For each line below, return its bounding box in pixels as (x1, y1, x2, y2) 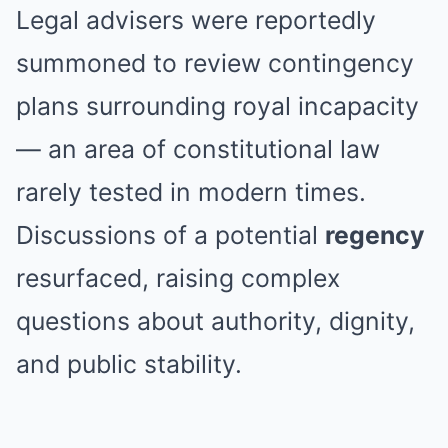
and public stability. (16, 349, 242, 379)
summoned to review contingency (16, 48, 414, 78)
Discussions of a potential (16, 220, 325, 250)
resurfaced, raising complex (16, 263, 340, 293)
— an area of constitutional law (16, 134, 380, 164)
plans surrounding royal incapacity (16, 91, 419, 121)
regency (325, 220, 425, 250)
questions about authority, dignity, (16, 306, 415, 336)
